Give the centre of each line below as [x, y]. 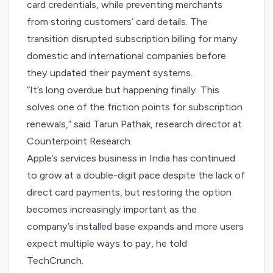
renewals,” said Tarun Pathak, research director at [135, 124]
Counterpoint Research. [80, 141]
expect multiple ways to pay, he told [107, 244]
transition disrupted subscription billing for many [133, 39]
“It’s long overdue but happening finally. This [123, 90]
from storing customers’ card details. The [118, 22]
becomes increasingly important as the [112, 210]
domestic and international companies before [127, 56]
